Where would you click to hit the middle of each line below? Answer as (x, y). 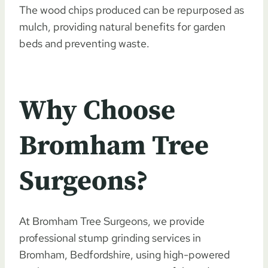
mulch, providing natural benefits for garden (122, 26)
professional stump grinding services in (110, 237)
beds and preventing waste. (84, 43)
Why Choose (97, 111)
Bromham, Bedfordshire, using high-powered (124, 254)
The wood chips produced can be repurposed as (132, 10)
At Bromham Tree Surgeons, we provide (112, 221)
